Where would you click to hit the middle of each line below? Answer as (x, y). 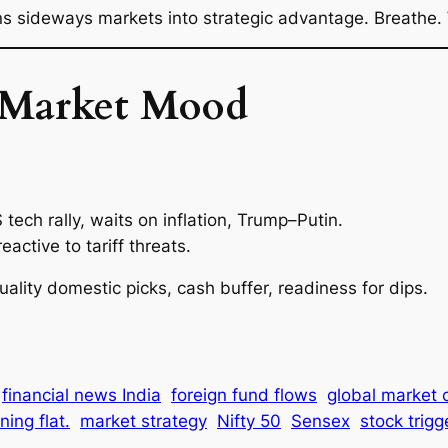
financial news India (81, 395)
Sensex (320, 421)
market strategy (143, 421)
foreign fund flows (244, 395)
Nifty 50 (249, 421)
